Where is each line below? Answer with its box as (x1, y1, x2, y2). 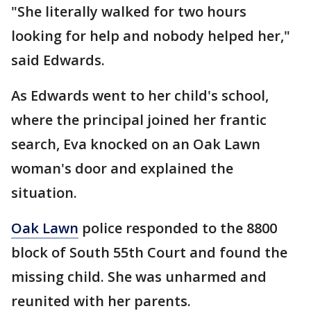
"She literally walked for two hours (11, 2, 246, 21)
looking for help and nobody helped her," (11, 26, 290, 45)
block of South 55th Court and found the (11, 243, 287, 262)
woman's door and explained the (11, 159, 233, 178)
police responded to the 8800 (78, 219, 277, 237)
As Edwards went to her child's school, (11, 86, 269, 105)
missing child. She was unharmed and (11, 267, 267, 286)
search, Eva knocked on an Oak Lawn (11, 135, 260, 153)
